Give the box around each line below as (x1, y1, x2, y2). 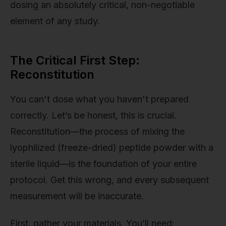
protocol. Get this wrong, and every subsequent (10, 175, 209, 186)
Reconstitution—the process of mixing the (10, 126, 185, 137)
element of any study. (10, 15, 100, 26)
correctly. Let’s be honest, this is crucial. (10, 110, 177, 121)
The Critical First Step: (10, 52, 140, 68)
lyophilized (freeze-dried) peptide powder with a (10, 142, 213, 153)
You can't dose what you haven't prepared (10, 94, 189, 105)
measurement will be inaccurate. (10, 191, 144, 202)
